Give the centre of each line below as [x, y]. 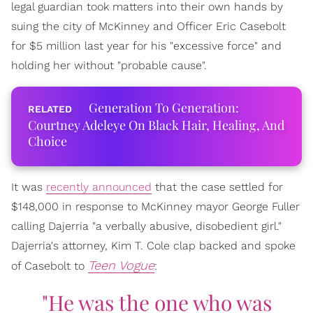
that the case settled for [217, 187]
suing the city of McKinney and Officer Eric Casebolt [148, 26]
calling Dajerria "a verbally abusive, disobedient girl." [146, 226]
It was [29, 187]
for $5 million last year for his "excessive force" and [146, 45]
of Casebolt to [50, 265]
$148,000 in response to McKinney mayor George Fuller [155, 206]
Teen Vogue [121, 265]
